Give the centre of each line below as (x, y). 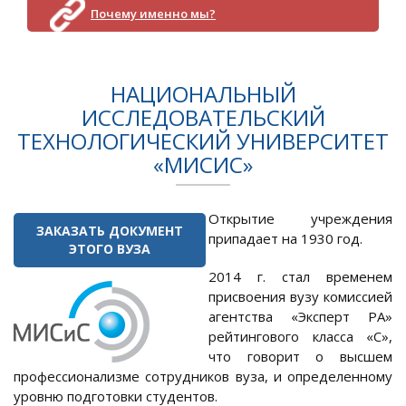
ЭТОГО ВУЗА (110, 249)
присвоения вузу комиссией (300, 297)
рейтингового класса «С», (300, 337)
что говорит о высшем (300, 357)
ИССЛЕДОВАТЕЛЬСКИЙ (203, 118)
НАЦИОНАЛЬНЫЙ (203, 94)
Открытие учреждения (300, 219)
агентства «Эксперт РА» (300, 317)
